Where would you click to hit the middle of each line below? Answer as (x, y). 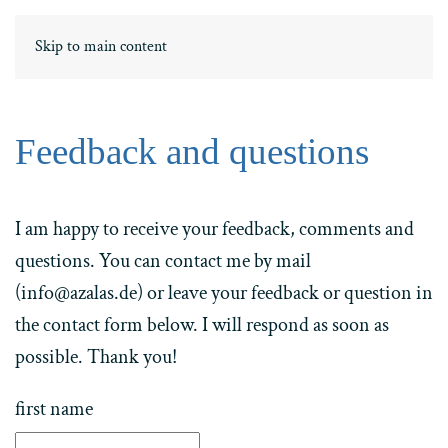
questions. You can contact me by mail (163, 261)
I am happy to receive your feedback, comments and (214, 229)
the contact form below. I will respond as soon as (202, 325)
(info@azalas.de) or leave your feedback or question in (224, 293)
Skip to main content (101, 46)
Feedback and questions (192, 151)
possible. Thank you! (96, 357)
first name (54, 409)
